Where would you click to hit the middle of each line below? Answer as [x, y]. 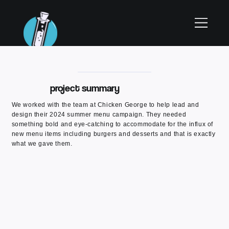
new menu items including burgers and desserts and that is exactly [113, 134]
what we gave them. [42, 143]
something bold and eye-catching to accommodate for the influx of [112, 124]
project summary [85, 88]
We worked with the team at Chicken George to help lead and [105, 105]
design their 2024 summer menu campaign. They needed [99, 114]
